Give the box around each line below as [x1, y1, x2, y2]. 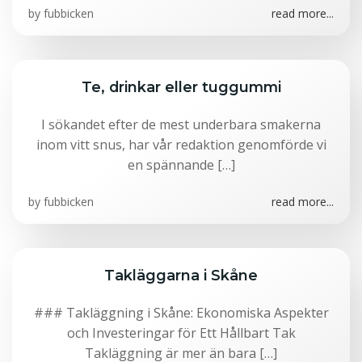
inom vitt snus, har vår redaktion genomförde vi [36, 136, 326, 154]
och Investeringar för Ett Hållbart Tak [66, 324, 296, 342]
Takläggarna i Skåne [104, 267, 258, 284]
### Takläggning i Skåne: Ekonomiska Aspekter [33, 304, 329, 322]
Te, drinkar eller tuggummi [81, 78, 281, 95]
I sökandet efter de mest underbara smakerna [41, 116, 321, 133]
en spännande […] [127, 156, 235, 174]
